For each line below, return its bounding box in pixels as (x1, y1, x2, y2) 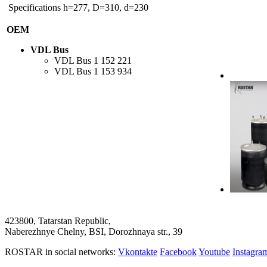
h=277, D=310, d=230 (63, 2, 148, 13)
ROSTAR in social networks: (5, 247, 118, 257)
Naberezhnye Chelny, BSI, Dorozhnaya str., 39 (5, 226, 182, 237)
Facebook (160, 247, 197, 257)
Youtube (198, 247, 230, 257)
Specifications (8, 2, 61, 13)
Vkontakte (118, 247, 157, 257)
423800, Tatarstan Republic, (5, 216, 111, 226)
